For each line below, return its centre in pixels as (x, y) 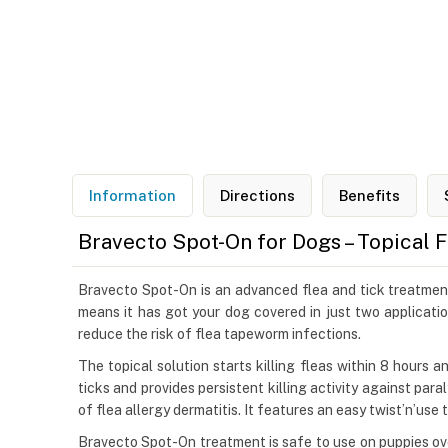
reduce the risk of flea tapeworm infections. (219, 334)
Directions (257, 196)
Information (132, 196)
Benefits (369, 196)
